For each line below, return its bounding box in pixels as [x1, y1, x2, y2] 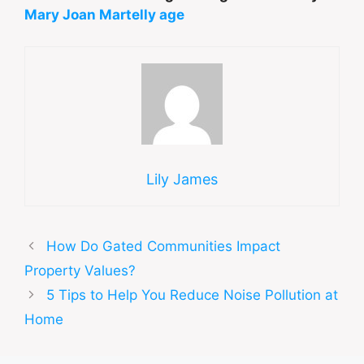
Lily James [146, 170, 218, 188]
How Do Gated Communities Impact [46, 237, 281, 254]
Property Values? [24, 262, 136, 279]
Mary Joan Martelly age [24, 6, 184, 24]
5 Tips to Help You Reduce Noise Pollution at [46, 286, 339, 303]
